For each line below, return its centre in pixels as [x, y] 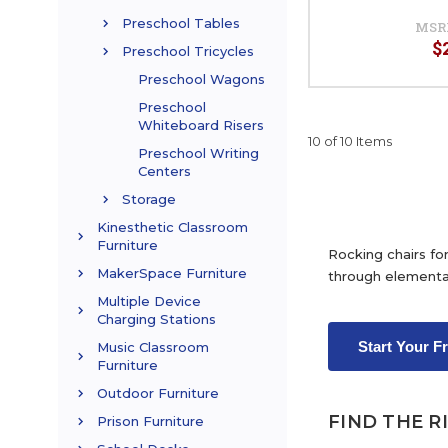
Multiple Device [149, 301]
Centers [164, 171]
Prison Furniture [150, 421]
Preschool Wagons [201, 79]
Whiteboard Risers [201, 125]
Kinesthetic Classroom [172, 227]
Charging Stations [156, 319]
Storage [149, 199]
